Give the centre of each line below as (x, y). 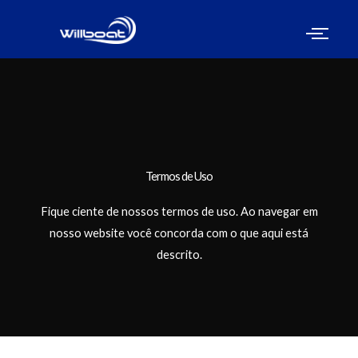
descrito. (179, 255)
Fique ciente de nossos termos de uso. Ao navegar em (179, 212)
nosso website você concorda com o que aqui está (179, 233)
